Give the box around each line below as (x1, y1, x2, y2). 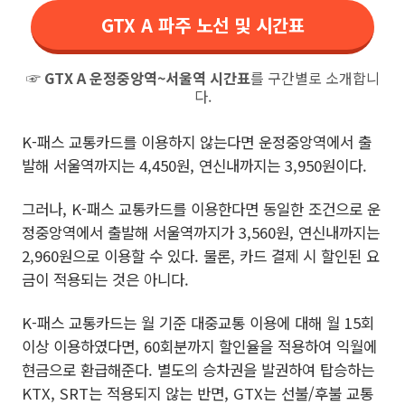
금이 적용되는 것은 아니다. (22, 268, 189, 290)
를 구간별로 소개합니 (250, 67, 380, 89)
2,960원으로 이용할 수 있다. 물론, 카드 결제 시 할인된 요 (22, 245, 380, 267)
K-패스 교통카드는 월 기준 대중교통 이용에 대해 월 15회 (22, 312, 374, 334)
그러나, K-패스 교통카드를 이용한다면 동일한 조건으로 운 (22, 198, 381, 220)
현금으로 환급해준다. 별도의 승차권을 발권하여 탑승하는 (22, 359, 374, 381)
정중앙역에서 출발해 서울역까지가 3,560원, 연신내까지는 (22, 221, 380, 243)
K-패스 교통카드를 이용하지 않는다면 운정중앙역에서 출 (22, 131, 372, 153)
